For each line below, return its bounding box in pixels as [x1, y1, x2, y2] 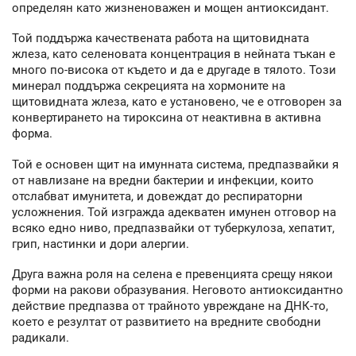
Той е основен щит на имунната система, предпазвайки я [12, 157, 339, 172]
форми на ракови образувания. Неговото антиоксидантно [12, 283, 343, 298]
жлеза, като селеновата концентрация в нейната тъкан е [12, 47, 335, 62]
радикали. [12, 331, 69, 346]
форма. [12, 126, 52, 141]
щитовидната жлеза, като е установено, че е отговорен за [12, 95, 342, 110]
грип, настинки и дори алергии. [12, 236, 189, 251]
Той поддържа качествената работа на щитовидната [12, 31, 309, 46]
